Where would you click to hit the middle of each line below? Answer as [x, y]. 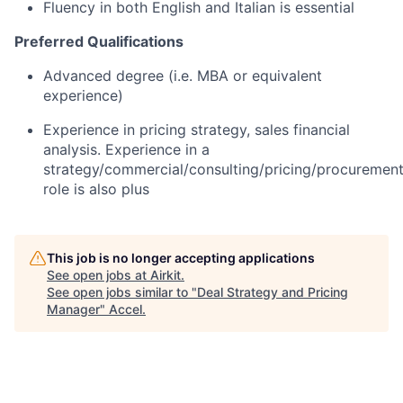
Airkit [166, 274]
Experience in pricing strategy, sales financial [197, 129]
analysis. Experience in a [126, 149]
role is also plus [96, 188]
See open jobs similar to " [122, 291]
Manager [73, 309]
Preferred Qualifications [99, 41]
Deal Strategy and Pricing [273, 291]
